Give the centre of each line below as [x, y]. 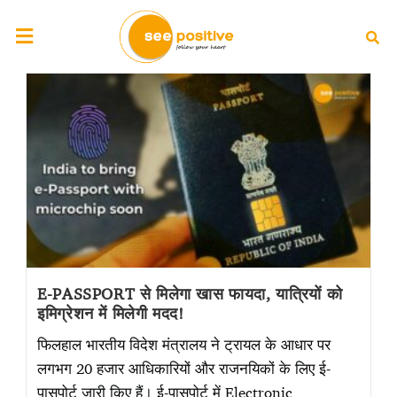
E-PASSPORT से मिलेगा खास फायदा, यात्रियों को [190, 293]
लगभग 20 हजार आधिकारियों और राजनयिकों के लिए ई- [184, 368]
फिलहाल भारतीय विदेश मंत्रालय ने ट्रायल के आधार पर [184, 344]
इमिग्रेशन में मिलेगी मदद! [111, 312]
